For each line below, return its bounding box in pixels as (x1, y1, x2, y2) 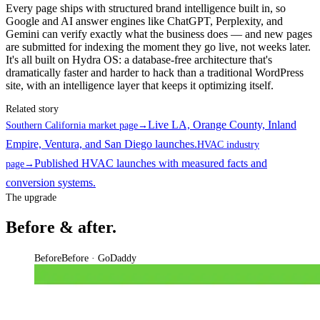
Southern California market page (6, 120, 138, 131)
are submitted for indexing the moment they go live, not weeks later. (6, 41, 311, 54)
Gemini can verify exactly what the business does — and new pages (6, 28, 312, 41)
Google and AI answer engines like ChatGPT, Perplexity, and (6, 15, 283, 28)
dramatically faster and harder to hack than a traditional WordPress (6, 66, 304, 79)
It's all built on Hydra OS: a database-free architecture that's (6, 54, 272, 66)
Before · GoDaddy (61, 252, 136, 264)
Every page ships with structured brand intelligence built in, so (6, 2, 286, 15)
